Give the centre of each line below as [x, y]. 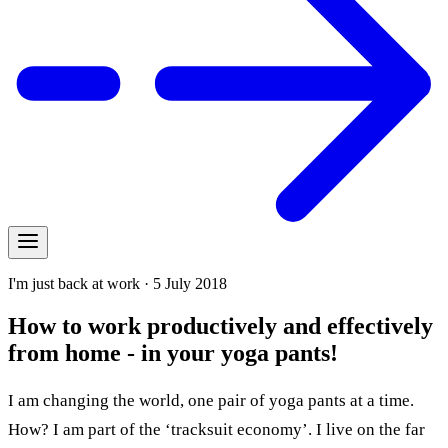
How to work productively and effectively [220, 325]
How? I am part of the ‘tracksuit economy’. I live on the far [216, 430]
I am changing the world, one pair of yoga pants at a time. [211, 401]
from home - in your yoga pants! [173, 352]
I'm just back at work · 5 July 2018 [117, 283]
